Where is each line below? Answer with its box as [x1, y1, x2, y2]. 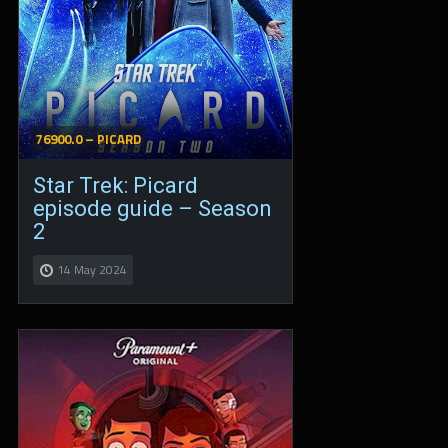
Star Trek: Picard [33, 172, 198, 198]
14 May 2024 [57, 259, 127, 279]
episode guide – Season [33, 195, 272, 221]
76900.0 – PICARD [36, 128, 141, 149]
